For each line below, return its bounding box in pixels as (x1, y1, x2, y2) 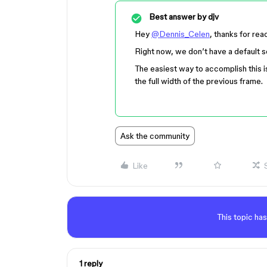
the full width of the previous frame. (135, 76, 263, 86)
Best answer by (149, 12, 206, 21)
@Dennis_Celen (151, 29, 210, 39)
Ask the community (120, 131, 190, 141)
